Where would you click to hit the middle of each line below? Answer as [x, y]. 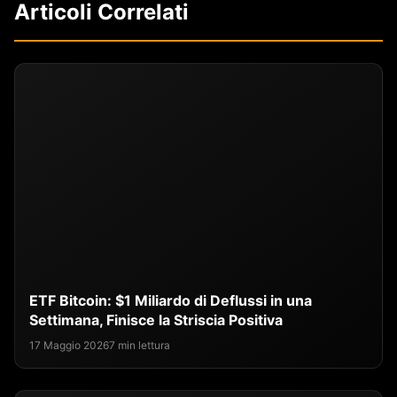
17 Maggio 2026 [69, 345]
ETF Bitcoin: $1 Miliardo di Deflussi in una [171, 300]
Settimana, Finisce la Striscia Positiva [156, 320]
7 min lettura [140, 345]
